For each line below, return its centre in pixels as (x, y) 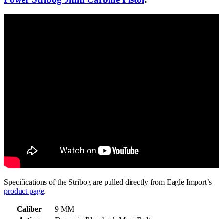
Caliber (29, 209)
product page (24, 191)
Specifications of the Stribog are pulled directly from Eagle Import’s (108, 182)
